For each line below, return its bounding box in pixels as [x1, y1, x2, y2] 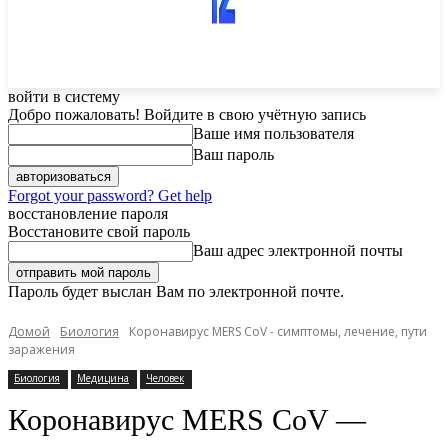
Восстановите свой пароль [8, 223, 190, 240]
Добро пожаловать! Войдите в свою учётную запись [8, 106, 366, 123]
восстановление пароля [8, 205, 168, 222]
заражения [8, 341, 75, 358]
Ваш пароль [193, 146, 274, 163]
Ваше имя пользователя [193, 125, 354, 142]
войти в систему [8, 88, 120, 105]
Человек [146, 371, 184, 385]
